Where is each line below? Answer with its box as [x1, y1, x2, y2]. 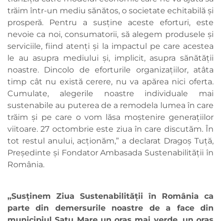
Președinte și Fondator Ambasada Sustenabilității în [7, 148, 214, 158]
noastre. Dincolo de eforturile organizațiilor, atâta [7, 65, 214, 75]
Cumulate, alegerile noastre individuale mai [7, 89, 214, 99]
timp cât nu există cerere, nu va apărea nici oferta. [7, 77, 214, 87]
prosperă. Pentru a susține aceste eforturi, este [7, 18, 214, 28]
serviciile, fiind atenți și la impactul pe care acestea [7, 41, 214, 51]
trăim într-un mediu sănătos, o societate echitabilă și [7, 6, 214, 16]
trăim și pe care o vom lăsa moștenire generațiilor [7, 112, 214, 122]
